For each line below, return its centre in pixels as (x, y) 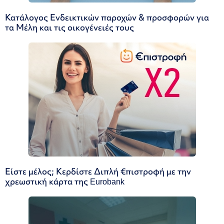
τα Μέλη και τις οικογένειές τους (69, 27)
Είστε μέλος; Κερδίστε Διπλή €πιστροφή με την (98, 171)
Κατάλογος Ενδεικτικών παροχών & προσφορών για (107, 17)
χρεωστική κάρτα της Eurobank (65, 181)
